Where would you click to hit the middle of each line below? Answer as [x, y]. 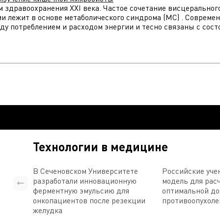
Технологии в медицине [101, 147]
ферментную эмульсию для [81, 191]
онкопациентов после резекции [89, 200]
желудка [48, 210]
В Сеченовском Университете [86, 171]
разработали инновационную [85, 181]
